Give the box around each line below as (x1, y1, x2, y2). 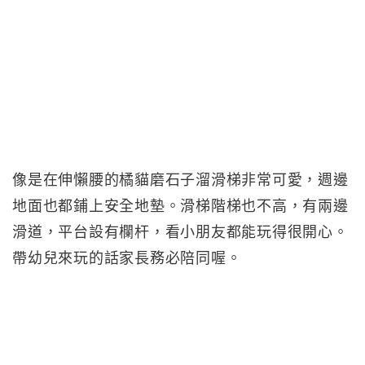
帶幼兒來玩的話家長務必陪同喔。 (12, 250, 242, 266)
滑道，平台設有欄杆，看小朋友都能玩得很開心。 (12, 224, 349, 240)
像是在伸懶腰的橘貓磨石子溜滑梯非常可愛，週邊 (12, 172, 349, 188)
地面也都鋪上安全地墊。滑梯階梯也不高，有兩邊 (12, 198, 349, 214)
